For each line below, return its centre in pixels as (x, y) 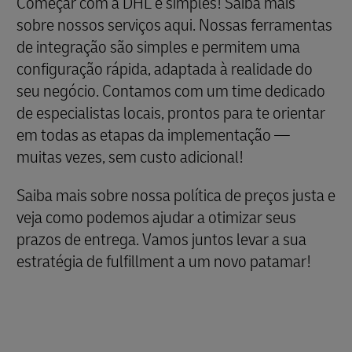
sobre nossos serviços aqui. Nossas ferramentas (174, 25)
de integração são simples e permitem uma (158, 47)
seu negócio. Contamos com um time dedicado (171, 91)
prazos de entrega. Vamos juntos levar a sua (161, 239)
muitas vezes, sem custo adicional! (130, 157)
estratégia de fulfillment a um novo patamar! (164, 261)
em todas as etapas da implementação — (153, 135)
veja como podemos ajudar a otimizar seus (156, 217)
